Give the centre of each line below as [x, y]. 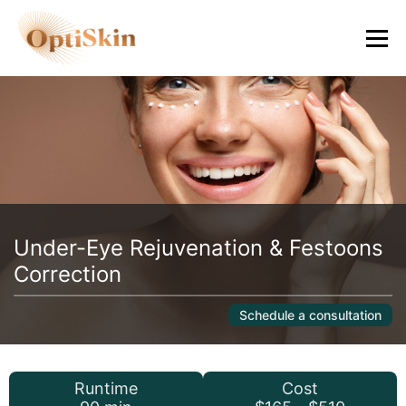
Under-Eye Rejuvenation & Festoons [198, 248]
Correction [68, 274]
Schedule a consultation [310, 315]
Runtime [106, 388]
